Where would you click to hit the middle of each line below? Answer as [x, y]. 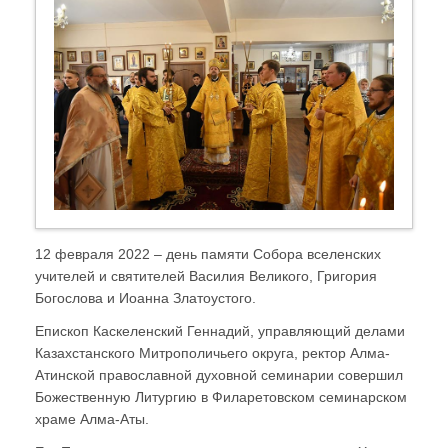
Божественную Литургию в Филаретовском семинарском [221, 396]
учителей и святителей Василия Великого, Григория [206, 275]
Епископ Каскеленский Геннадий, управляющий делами [220, 330]
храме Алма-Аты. [92, 418]
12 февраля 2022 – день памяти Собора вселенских [208, 253]
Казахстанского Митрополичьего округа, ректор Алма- [212, 352]
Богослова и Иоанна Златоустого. [145, 297]
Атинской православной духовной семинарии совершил [219, 374]
